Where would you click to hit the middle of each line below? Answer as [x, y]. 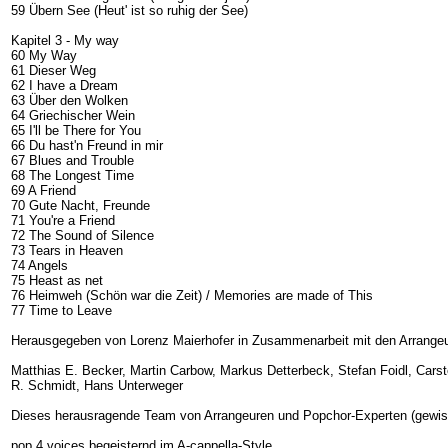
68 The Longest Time [72, 175]
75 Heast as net [57, 280]
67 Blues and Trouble [72, 160]
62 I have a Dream [64, 85]
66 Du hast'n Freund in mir [87, 145]
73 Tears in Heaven [67, 250]
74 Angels [39, 265]
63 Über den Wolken [69, 100]
